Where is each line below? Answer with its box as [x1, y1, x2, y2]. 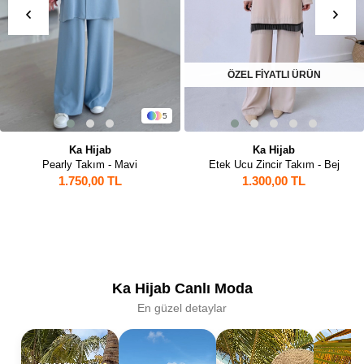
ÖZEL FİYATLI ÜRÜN [227, 69, 321, 81]
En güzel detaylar [137, 301, 227, 315]
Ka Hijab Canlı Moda [111, 280, 253, 297]
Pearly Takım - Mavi [42, 158, 138, 171]
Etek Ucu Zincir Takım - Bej [208, 158, 340, 171]
